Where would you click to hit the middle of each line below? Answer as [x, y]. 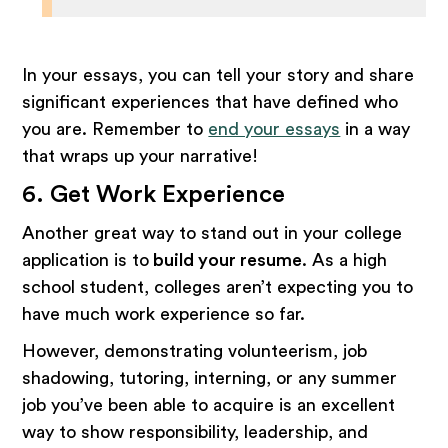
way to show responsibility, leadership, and [195, 431]
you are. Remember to [115, 128]
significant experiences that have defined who [210, 101]
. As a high [345, 259]
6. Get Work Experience [157, 194]
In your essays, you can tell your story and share [218, 74]
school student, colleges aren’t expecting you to [218, 286]
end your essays [274, 128]
